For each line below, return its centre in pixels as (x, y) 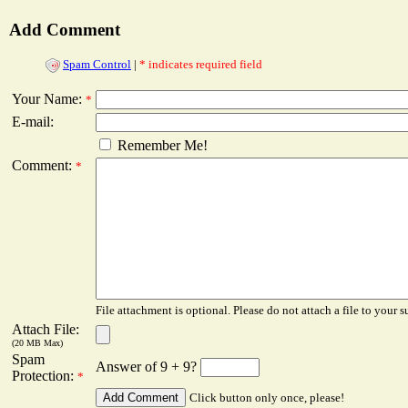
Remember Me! (161, 146)
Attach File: (46, 330)
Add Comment (65, 30)
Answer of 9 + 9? (148, 367)
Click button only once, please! (267, 398)
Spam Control (97, 65)
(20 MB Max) (37, 343)
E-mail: (33, 122)
